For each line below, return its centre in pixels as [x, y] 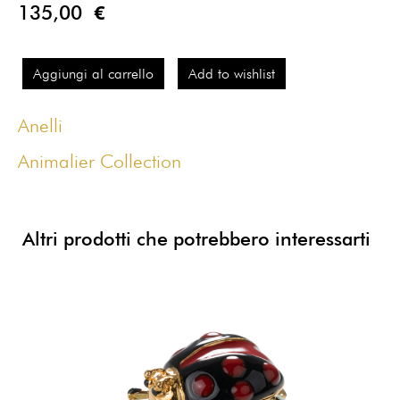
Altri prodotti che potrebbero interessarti [196, 239]
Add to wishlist [232, 73]
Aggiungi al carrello [93, 73]
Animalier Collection [100, 161]
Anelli [40, 125]
